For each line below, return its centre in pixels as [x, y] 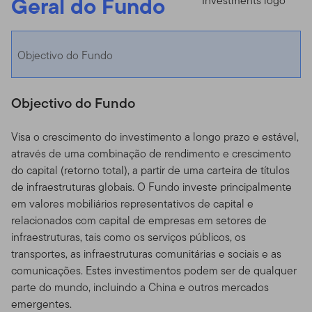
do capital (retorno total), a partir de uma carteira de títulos [150, 170]
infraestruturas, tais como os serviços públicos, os [128, 237]
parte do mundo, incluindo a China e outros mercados [140, 287]
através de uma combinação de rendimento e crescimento [151, 153]
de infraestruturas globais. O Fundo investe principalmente [151, 187]
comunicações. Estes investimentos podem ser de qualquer [154, 270]
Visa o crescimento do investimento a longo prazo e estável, [155, 136]
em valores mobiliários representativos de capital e [132, 203]
